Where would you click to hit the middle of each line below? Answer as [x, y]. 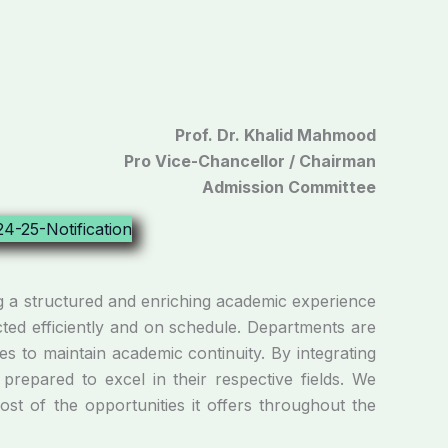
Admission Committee [289, 186]
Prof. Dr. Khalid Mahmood [275, 134]
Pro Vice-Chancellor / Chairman [250, 160]
